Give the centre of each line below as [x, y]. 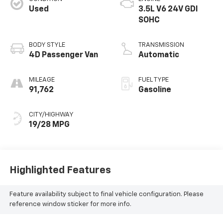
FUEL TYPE [154, 80]
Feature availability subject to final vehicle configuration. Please [106, 195]
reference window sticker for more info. [70, 205]
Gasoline [155, 90]
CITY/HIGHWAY [51, 114]
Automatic [159, 55]
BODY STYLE [47, 45]
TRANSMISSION [161, 45]
